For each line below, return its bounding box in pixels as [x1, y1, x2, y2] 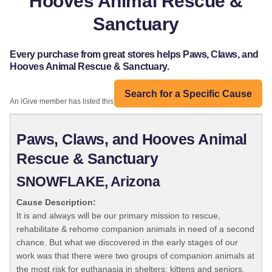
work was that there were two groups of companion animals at [16, 251, 254, 261]
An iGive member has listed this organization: [10, 97, 158, 106]
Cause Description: [16, 197, 96, 208]
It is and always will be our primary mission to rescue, [16, 211, 220, 221]
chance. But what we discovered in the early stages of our [16, 237, 238, 248]
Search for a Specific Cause [124, 88, 252, 99]
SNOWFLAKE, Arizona [16, 174, 160, 190]
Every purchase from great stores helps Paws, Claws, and [10, 49, 259, 60]
